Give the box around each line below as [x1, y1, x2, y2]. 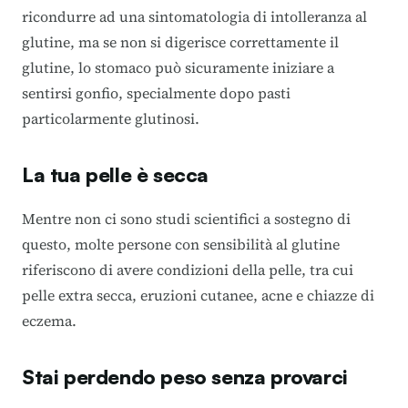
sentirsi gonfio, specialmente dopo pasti [22, 82, 291, 103]
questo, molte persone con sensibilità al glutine [22, 233, 340, 254]
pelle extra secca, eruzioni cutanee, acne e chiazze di [22, 284, 374, 305]
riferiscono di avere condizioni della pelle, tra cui [22, 259, 353, 280]
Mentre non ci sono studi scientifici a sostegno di [22, 208, 351, 229]
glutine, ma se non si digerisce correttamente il [22, 31, 339, 52]
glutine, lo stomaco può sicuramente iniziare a [22, 56, 334, 77]
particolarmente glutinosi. [22, 107, 199, 128]
